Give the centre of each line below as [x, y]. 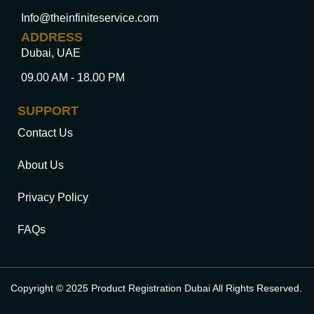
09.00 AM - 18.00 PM [73, 78]
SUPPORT [48, 111]
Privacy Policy [53, 198]
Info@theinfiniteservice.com [90, 18]
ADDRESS [52, 37]
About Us [41, 165]
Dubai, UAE [51, 53]
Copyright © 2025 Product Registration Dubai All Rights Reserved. [156, 288]
